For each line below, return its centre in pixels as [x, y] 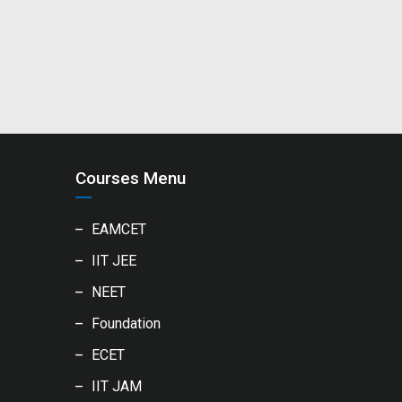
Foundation [126, 323]
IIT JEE [114, 261]
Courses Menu [130, 178]
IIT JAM [116, 386]
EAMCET [118, 229]
